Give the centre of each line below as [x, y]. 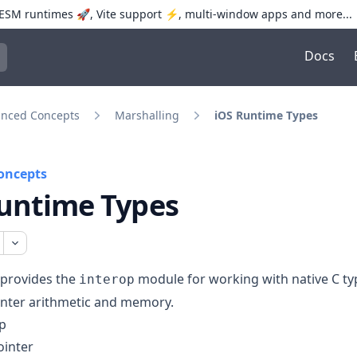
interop [107, 280]
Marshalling [147, 115]
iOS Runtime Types [266, 115]
